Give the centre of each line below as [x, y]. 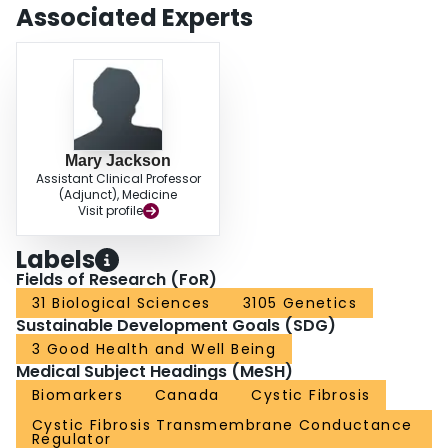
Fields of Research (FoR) [116, 280]
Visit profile [110, 211]
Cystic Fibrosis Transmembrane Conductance [222, 425]
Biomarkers [77, 395]
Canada [187, 395]
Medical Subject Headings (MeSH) [154, 372]
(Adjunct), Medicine [118, 195]
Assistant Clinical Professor [118, 179]
